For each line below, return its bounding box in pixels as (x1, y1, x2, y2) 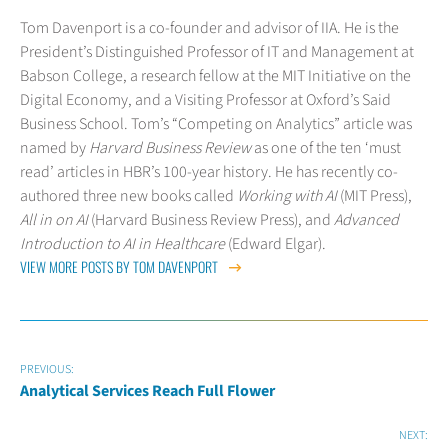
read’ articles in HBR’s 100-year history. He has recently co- (20, 160, 398, 183)
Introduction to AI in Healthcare (20, 232, 225, 255)
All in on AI (20, 208, 88, 231)
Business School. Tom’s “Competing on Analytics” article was (20, 112, 412, 135)
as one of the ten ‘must (251, 136, 401, 159)
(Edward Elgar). (225, 232, 326, 255)
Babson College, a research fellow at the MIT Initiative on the (20, 64, 411, 87)
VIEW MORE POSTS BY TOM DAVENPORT (20, 255, 221, 277)
